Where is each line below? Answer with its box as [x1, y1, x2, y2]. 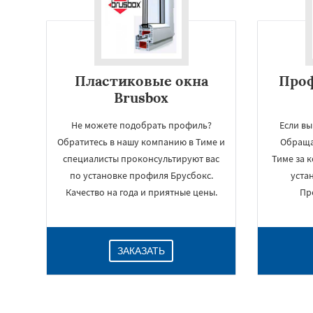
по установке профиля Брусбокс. [69, 169, 213, 182]
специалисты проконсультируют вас [63, 152, 220, 165]
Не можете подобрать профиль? [71, 119, 212, 131]
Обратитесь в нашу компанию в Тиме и [57, 136, 226, 148]
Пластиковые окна [74, 72, 208, 89]
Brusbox [114, 89, 169, 106]
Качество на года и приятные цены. [65, 186, 217, 198]
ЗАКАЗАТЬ [117, 245, 166, 256]
